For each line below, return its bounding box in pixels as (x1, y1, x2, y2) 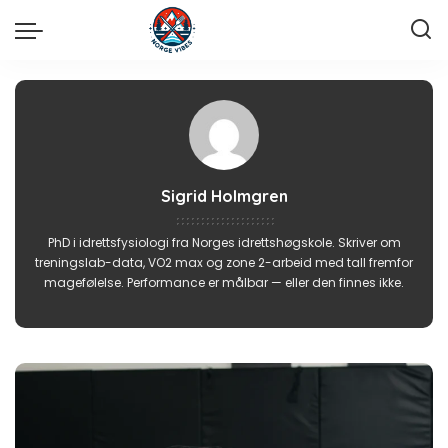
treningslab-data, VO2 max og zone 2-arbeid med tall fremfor (35, 254, 413, 271)
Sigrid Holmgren (160, 186, 288, 206)
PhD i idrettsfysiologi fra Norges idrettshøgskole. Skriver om (47, 234, 401, 251)
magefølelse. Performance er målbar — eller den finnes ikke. (44, 274, 404, 291)
